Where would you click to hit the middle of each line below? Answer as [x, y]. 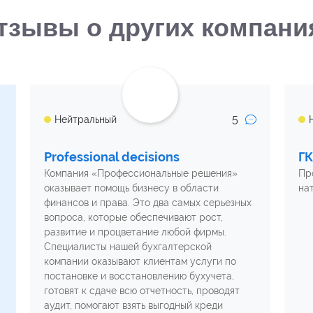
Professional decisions [112, 157]
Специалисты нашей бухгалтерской [128, 247]
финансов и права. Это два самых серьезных [148, 203]
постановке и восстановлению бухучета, [139, 276]
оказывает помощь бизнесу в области [132, 188]
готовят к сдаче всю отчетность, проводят [142, 291]
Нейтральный [86, 119]
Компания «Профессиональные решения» [141, 173]
